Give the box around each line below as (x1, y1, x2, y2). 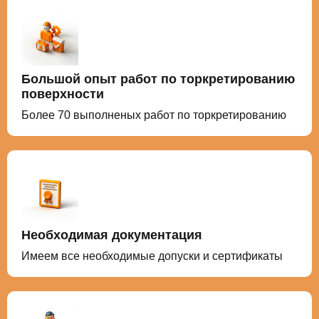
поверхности (21, 86, 104, 101)
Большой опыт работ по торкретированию (21, 71, 295, 86)
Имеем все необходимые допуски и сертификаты (21, 249, 283, 262)
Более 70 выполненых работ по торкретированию (21, 108, 286, 121)
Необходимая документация (21, 227, 202, 242)
